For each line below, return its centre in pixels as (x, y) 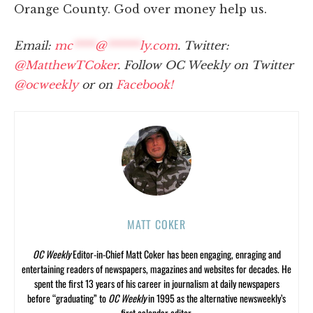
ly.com (159, 45)
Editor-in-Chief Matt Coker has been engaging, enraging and (175, 254)
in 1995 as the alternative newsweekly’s (216, 298)
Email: (34, 45)
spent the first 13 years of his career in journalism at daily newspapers (156, 283)
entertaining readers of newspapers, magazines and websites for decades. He (156, 268)
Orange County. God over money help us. (140, 9)
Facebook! (145, 84)
